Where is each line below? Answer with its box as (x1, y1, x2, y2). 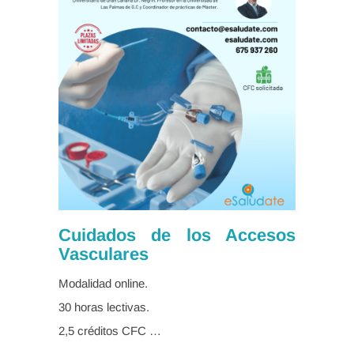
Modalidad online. (58, 276, 148, 290)
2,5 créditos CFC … (58, 323, 161, 337)
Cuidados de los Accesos (58, 224, 296, 245)
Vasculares (58, 243, 149, 264)
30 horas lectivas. (58, 299, 149, 314)
